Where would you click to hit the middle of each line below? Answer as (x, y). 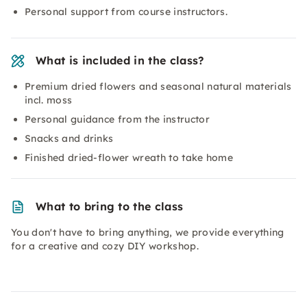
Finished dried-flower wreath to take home (129, 158)
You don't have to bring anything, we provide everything (148, 232)
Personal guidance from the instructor (117, 119)
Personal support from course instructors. (126, 12)
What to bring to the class (110, 206)
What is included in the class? (120, 60)
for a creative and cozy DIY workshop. (105, 246)
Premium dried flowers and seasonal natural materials (158, 86)
